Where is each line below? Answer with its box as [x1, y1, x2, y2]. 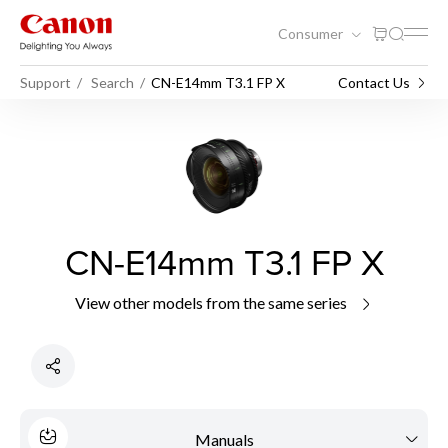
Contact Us [338, 73, 410, 91]
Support [20, 73, 71, 91]
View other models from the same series [74, 293, 350, 312]
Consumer [278, 24, 346, 42]
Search [91, 73, 134, 91]
